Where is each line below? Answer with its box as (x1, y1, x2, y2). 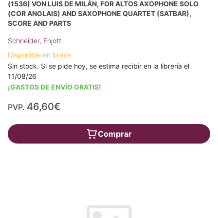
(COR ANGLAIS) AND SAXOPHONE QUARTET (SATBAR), (8, 9, 191, 18)
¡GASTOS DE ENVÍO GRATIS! (8, 83, 101, 91)
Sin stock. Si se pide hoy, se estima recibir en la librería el (8, 62, 189, 71)
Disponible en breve (8, 51, 71, 59)
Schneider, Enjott (8, 36, 61, 45)
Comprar (98, 129, 132, 139)
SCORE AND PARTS (8, 19, 71, 28)
